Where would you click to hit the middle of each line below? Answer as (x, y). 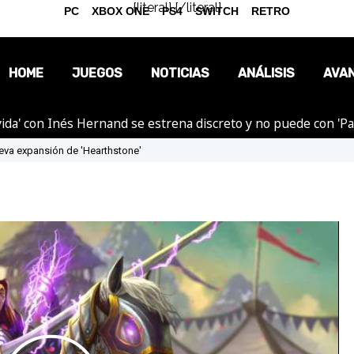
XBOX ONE (121, 11)
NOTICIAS (180, 73)
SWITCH (217, 11)
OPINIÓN (180, 126)
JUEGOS (97, 73)
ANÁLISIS (266, 73)
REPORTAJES (180, 162)
